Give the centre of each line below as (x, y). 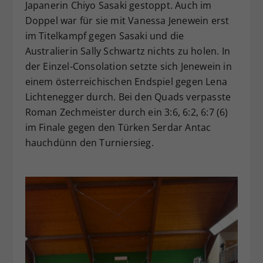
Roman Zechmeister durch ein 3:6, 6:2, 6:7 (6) (127, 112)
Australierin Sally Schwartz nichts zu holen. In (127, 51)
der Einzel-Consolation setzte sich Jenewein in (128, 66)
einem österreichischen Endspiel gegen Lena (126, 82)
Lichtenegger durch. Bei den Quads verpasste (128, 97)
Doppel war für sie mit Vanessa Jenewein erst (127, 21)
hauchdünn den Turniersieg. (89, 143)
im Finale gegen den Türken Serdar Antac (118, 127)
